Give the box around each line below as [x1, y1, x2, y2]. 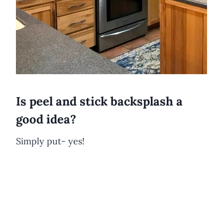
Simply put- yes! [16, 135, 85, 147]
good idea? [16, 111, 76, 127]
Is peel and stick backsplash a [16, 93, 183, 109]
